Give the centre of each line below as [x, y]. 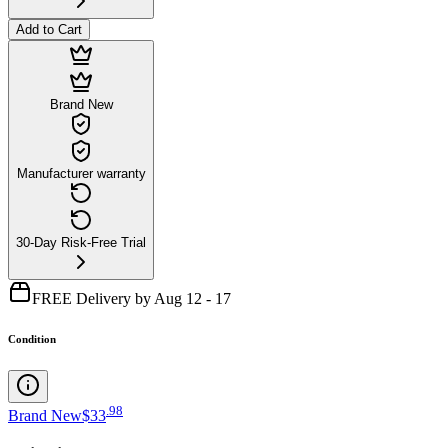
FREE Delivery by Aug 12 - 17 [131, 298]
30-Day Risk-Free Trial [81, 242]
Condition [32, 338]
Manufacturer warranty [81, 173]
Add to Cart [49, 29]
